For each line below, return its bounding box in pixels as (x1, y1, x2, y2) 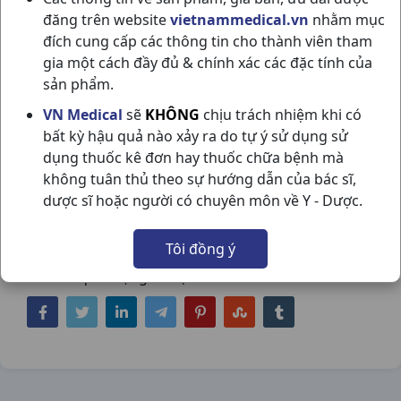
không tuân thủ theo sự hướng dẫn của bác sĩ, (43, 168, 356, 189)
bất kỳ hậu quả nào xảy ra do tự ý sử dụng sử (43, 125, 348, 146)
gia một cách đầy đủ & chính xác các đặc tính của (43, 52, 372, 73)
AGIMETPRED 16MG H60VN (27, 100, 260, 124)
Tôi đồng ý (166, 238, 235, 259)
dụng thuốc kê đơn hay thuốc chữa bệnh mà (43, 147, 344, 167)
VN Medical (43, 104, 123, 124)
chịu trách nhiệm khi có (200, 104, 362, 124)
